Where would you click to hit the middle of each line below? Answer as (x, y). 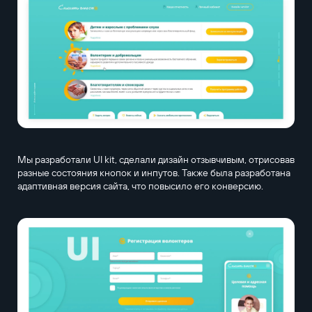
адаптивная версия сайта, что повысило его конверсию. (140, 186)
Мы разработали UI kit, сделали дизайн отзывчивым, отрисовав (156, 160)
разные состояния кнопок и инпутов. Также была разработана (154, 173)
